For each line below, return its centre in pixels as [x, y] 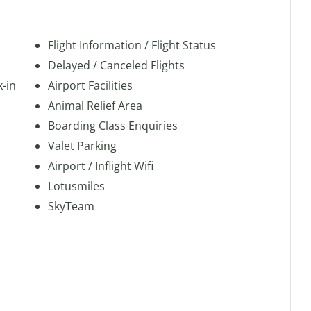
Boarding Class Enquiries [113, 126]
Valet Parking [82, 146]
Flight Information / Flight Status [132, 45]
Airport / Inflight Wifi [101, 166]
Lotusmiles [76, 186]
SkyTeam [71, 206]
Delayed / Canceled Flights [116, 65]
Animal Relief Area [95, 106]
